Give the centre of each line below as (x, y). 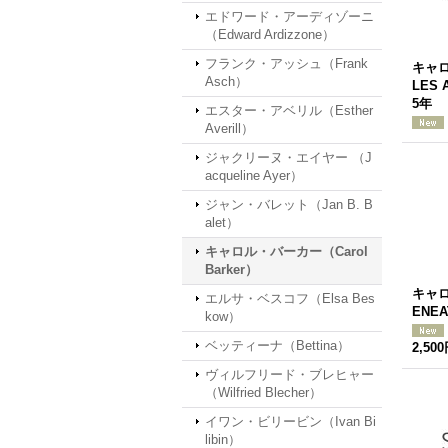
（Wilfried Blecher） (263, 392)
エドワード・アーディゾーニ (289, 16)
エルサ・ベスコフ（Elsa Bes (290, 298)
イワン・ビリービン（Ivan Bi (290, 421)
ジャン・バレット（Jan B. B (289, 204)
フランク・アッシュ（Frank (286, 63)
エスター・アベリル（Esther (289, 110)
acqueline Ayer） (254, 175)
